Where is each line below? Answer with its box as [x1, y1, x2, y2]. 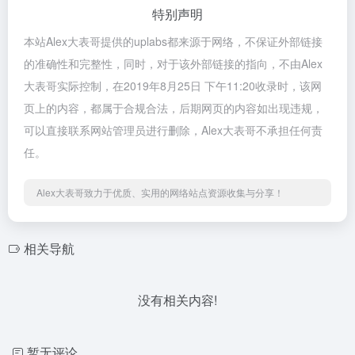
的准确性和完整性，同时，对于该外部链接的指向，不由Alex [24, 55, 323, 71]
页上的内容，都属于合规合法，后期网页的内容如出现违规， [24, 99, 323, 116]
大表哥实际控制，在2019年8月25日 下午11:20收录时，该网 [24, 77, 322, 94]
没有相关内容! [138, 290, 217, 309]
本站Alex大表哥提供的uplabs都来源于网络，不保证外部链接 [24, 32, 323, 49]
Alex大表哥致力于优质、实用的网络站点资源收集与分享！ [36, 185, 284, 199]
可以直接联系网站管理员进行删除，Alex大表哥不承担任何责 [24, 121, 323, 138]
